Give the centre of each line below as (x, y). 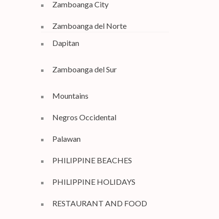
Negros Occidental (84, 117)
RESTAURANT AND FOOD (99, 203)
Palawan (66, 139)
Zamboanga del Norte (89, 26)
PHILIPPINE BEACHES (92, 160)
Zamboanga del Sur (84, 69)
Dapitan (66, 43)
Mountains (70, 96)
